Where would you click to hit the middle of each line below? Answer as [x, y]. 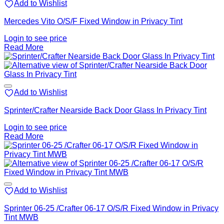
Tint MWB [21, 217]
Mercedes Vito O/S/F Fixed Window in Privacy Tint [93, 21]
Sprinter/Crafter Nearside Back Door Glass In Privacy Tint [105, 110]
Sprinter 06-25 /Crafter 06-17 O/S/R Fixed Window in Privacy [111, 208]
